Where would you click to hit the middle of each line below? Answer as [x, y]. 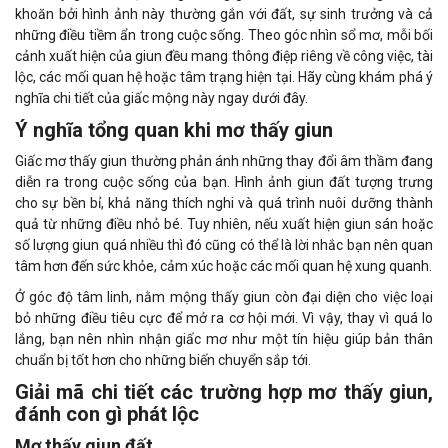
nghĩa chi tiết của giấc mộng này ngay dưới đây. [161, 97]
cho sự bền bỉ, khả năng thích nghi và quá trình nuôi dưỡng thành [224, 202]
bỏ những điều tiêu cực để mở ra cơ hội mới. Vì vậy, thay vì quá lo [224, 317]
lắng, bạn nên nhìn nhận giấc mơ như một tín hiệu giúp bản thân [224, 338]
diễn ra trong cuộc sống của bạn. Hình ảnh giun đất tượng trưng [224, 181]
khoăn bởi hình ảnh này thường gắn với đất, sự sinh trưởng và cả [224, 13]
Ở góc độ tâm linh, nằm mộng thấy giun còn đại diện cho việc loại [224, 296]
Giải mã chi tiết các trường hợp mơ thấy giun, [224, 391]
